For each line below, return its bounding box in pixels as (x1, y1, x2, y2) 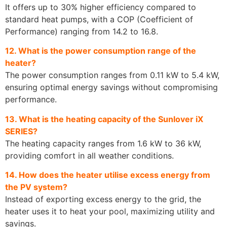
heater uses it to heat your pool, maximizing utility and (5, 206, 215, 217)
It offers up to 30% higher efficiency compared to (5, 2, 196, 12)
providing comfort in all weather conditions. (5, 150, 174, 161)
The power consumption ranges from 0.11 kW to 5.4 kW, (5, 70, 219, 81)
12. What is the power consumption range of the (5, 46, 196, 56)
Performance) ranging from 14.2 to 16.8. (5, 26, 158, 36)
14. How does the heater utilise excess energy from (5, 170, 210, 180)
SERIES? (5, 126, 37, 136)
